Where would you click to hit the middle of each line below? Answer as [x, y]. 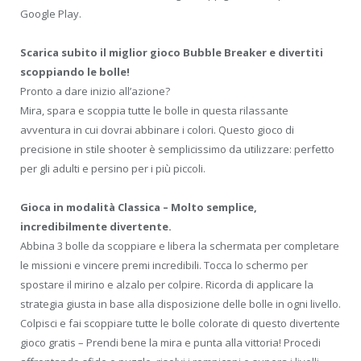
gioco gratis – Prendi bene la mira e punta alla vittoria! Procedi [170, 342]
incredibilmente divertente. [96, 226]
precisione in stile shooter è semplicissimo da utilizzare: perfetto [177, 149]
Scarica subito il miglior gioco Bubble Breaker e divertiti [172, 52]
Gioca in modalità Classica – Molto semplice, [139, 207]
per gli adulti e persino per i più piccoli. [113, 168]
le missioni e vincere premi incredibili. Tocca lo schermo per [164, 265]
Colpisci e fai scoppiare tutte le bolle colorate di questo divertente [180, 323]
